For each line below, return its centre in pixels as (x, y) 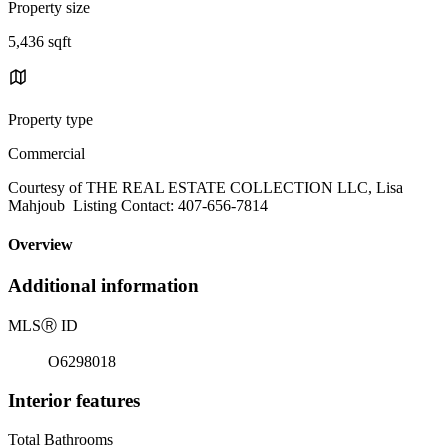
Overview (40, 245)
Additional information (103, 286)
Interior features (74, 400)
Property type (50, 119)
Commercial (46, 153)
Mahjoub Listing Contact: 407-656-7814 (138, 205)
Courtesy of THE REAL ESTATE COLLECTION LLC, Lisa (205, 187)
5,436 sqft (39, 41)
